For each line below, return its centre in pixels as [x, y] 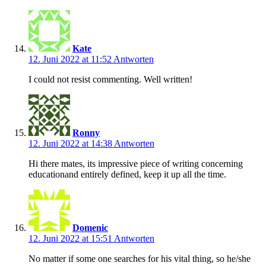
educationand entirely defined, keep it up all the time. [127, 174]
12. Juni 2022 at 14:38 [71, 143]
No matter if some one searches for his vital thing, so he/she [140, 258]
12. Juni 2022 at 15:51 [71, 238]
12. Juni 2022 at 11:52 [71, 59]
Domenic [90, 227]
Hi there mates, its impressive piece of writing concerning [136, 163]
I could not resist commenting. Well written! [110, 79]
